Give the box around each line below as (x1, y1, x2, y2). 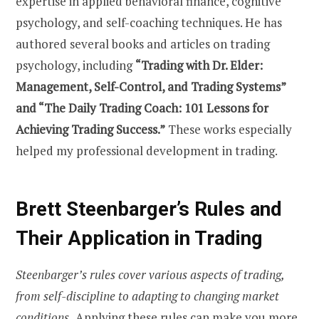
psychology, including (16, 57, 135, 74)
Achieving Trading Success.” (16, 121, 165, 138)
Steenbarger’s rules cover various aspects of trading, (16, 266, 284, 283)
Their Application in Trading (16, 226, 263, 251)
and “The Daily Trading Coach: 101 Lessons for (16, 100, 268, 117)
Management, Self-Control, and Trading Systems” (16, 78, 286, 95)
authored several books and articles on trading (16, 36, 270, 53)
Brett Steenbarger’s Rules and (16, 197, 282, 221)
